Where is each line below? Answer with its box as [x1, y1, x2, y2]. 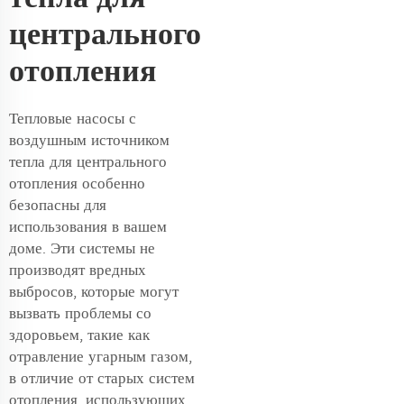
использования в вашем [9, 217, 167, 236]
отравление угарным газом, [9, 347, 192, 366]
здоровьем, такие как [9, 326, 150, 344]
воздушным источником [9, 131, 170, 150]
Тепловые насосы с [9, 109, 136, 128]
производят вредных [9, 261, 146, 280]
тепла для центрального [9, 152, 167, 171]
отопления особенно [9, 174, 145, 193]
